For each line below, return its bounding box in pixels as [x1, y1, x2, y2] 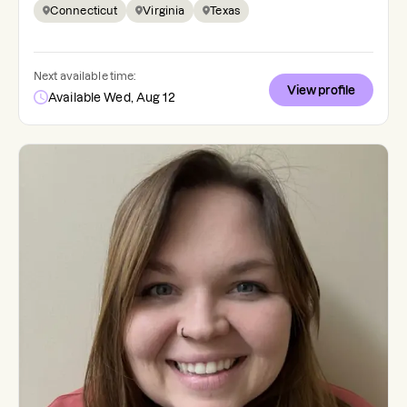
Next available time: [34, 70, 136, 82]
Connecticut [50, 5, 118, 16]
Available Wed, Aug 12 [48, 91, 175, 104]
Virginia [143, 5, 185, 16]
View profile [287, 84, 355, 96]
